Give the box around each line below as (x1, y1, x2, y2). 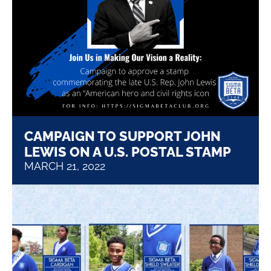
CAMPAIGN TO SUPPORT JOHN (24, 128, 221, 144)
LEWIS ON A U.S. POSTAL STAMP (24, 143, 231, 160)
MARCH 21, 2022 (24, 159, 105, 172)
